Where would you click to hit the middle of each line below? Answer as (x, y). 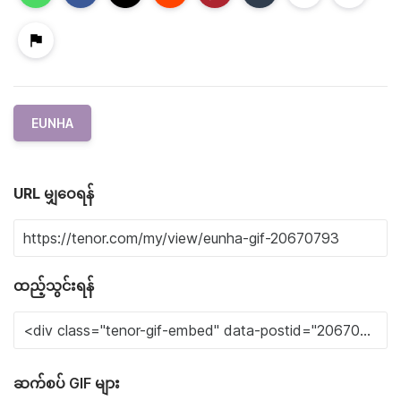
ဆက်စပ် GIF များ (67, 384)
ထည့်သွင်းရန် (54, 286)
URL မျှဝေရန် (54, 194)
